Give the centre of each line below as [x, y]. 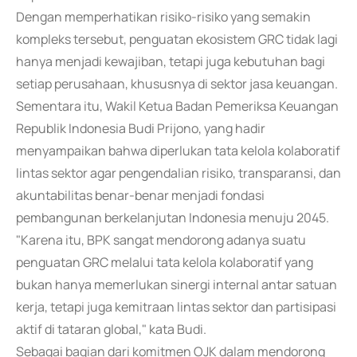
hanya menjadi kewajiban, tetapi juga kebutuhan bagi [171, 61]
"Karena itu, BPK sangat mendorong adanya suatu [161, 240]
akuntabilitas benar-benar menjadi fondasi [140, 195]
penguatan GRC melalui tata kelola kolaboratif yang [165, 262]
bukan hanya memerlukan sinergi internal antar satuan [177, 284]
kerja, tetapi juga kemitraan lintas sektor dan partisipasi [176, 307]
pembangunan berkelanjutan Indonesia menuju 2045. [173, 218]
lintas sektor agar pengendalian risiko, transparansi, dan [178, 173]
